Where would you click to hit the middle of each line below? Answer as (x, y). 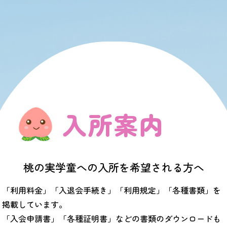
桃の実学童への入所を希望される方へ (113, 167)
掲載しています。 (34, 204)
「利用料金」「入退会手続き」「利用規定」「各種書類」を (111, 190)
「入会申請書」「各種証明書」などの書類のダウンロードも (111, 218)
